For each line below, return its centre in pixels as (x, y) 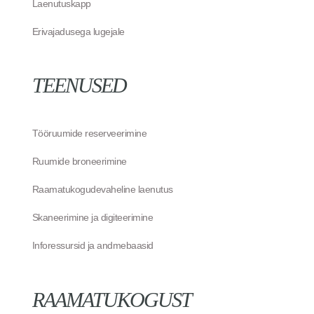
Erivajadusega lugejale (78, 31)
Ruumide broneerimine (79, 162)
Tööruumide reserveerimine (89, 134)
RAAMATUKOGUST (111, 299)
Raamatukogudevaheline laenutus (102, 190)
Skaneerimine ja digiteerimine (93, 218)
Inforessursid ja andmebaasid (93, 246)
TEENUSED (79, 86)
